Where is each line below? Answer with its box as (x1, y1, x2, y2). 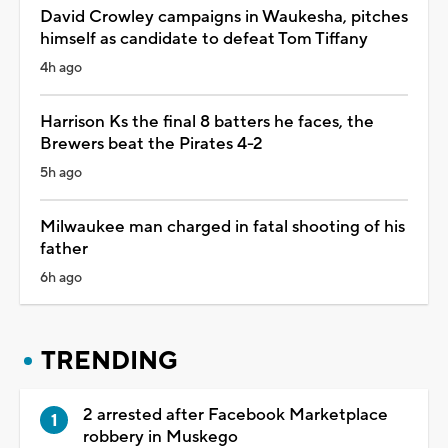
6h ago (40, 268, 82, 287)
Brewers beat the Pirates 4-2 (40, 132, 263, 155)
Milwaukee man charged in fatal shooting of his (40, 215, 405, 238)
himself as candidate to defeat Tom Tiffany (40, 27, 368, 50)
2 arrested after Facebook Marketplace (83, 403, 388, 426)
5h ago (40, 163, 82, 182)
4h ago (40, 58, 82, 77)
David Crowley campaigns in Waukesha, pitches (40, 5, 408, 28)
